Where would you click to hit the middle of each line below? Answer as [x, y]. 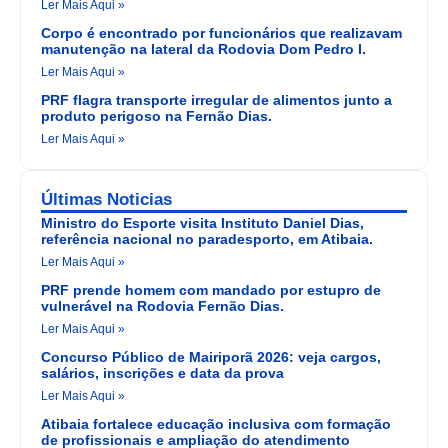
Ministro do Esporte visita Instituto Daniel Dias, [202, 223]
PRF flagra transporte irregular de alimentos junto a [216, 100]
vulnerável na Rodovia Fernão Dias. [162, 306]
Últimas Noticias [106, 200]
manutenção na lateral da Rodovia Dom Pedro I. [203, 49]
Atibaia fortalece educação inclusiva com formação [216, 424]
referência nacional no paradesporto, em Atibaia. [207, 239]
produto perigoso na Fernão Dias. [156, 116]
